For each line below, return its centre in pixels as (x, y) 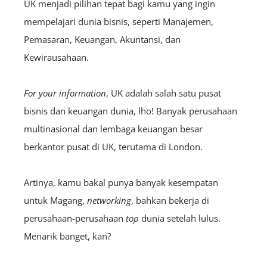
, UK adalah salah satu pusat (164, 93)
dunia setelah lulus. (180, 218)
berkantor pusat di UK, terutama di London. (113, 146)
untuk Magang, (55, 200)
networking (109, 200)
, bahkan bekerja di (170, 200)
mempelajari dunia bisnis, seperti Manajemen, (119, 21)
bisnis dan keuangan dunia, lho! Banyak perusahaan (131, 111)
